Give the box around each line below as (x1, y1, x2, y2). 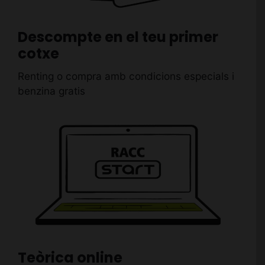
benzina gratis (17, 85, 85, 98)
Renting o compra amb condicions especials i (17, 70, 234, 83)
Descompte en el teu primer (17, 27, 218, 47)
